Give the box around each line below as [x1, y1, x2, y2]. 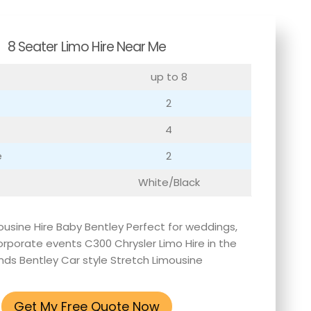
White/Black [137, 175, 200, 190]
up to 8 [150, 69, 187, 85]
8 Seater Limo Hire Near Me [8, 37, 167, 56]
